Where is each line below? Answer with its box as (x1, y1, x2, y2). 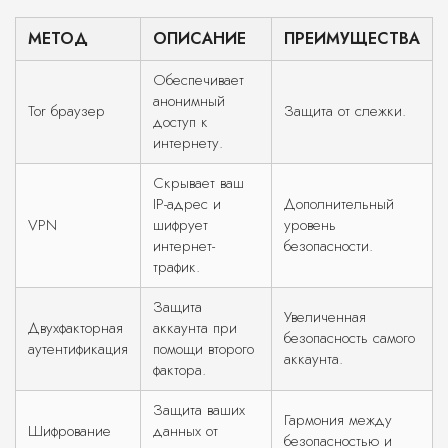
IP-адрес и (153, 193, 221, 216)
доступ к (153, 111, 208, 134)
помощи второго (153, 338, 254, 361)
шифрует (153, 214, 208, 237)
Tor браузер (28, 100, 105, 123)
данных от (153, 420, 218, 443)
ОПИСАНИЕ (153, 27, 246, 51)
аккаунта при (153, 317, 237, 340)
